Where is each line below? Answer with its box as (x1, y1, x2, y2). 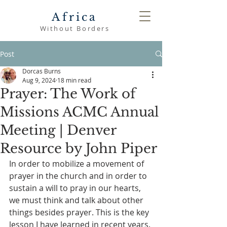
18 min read (57, 76, 91, 84)
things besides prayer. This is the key (9, 207, 151, 218)
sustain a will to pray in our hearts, (9, 182, 143, 194)
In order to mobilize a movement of (9, 158, 146, 169)
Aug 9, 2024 (22, 76, 56, 84)
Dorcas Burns (22, 67, 61, 75)
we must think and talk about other (9, 195, 145, 206)
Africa (52, 11, 98, 24)
